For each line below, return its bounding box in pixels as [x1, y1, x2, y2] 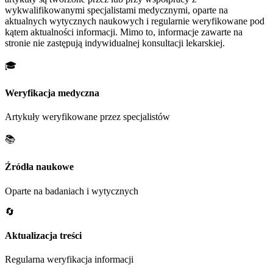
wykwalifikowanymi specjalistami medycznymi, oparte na [5, 4, 228, 15]
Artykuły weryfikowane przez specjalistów [5, 112, 170, 122]
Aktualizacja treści [5, 230, 82, 241]
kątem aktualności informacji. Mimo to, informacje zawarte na [5, 26, 243, 37]
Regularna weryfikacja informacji [5, 254, 133, 265]
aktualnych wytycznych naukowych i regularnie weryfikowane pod [5, 15, 264, 26]
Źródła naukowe [5, 161, 74, 172]
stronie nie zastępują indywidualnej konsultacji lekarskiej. [5, 37, 225, 48]
